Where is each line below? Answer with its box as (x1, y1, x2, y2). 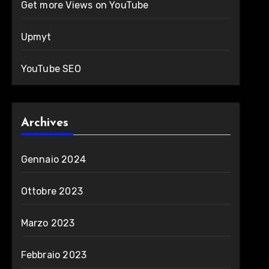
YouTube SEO (20, 63, 81, 74)
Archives (20, 117, 68, 129)
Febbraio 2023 (20, 249, 87, 261)
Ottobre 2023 (20, 186, 83, 197)
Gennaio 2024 (20, 154, 86, 165)
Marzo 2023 (20, 217, 75, 229)
